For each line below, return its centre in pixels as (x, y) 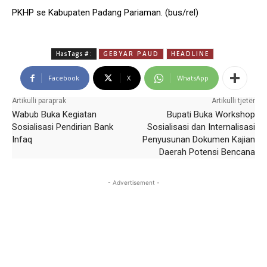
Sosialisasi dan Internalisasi (201, 127)
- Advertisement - (133, 182)
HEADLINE (190, 54)
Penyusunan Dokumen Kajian (198, 139)
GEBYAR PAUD (131, 54)
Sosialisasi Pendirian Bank (63, 127)
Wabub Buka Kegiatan (54, 114)
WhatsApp (193, 78)
